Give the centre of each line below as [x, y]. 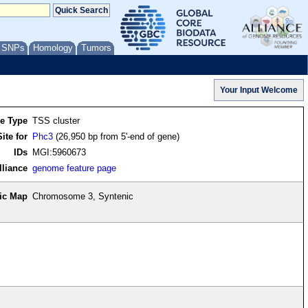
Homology [53, 48]
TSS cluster [56, 121]
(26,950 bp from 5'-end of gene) [117, 137]
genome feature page [75, 168]
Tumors [96, 48]
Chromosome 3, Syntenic [83, 197]
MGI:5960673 [59, 153]
